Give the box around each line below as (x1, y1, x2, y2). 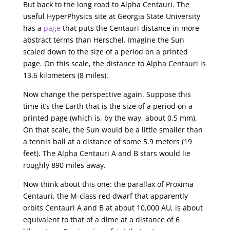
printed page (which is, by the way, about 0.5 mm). (23, 113, 197, 123)
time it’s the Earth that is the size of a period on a (23, 101, 193, 111)
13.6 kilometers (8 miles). (23, 70, 108, 80)
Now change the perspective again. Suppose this (23, 89, 191, 99)
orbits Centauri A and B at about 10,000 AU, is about (23, 203, 203, 213)
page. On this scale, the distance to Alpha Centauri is (23, 59, 206, 68)
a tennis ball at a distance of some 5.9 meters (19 (23, 137, 192, 146)
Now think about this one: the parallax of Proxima (23, 179, 194, 189)
